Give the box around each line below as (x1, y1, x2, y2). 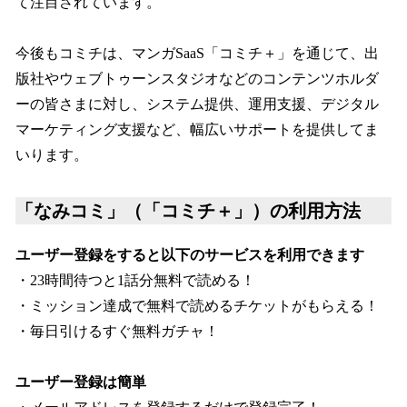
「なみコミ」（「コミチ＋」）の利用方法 (15, 200, 361, 221)
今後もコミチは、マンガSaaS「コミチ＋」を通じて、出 (15, 45, 379, 61)
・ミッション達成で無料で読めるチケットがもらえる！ (15, 297, 379, 313)
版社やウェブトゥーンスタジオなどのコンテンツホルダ (15, 70, 379, 86)
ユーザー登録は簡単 (15, 373, 146, 390)
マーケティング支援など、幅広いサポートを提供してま (15, 121, 379, 137)
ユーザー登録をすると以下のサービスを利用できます (15, 246, 364, 263)
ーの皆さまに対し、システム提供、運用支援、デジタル (15, 95, 379, 112)
